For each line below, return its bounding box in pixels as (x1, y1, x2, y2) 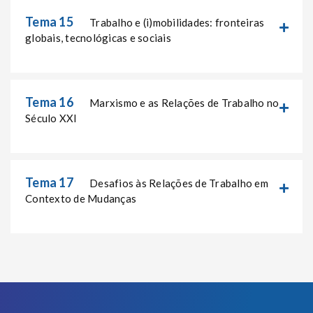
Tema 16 (25, 94, 73, 110)
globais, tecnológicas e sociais (25, 31, 171, 45)
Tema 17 (25, 175, 73, 191)
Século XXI (25, 112, 78, 125)
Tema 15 (25, 14, 73, 30)
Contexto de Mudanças (25, 192, 136, 205)
